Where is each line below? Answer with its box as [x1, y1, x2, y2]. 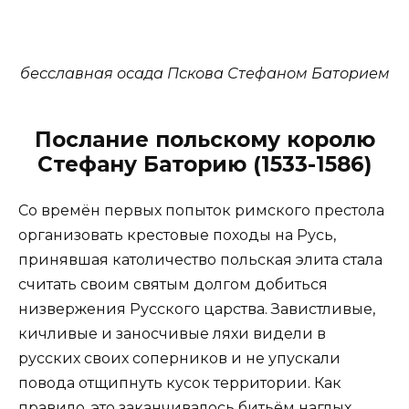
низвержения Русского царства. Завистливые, [18, 300, 375, 319]
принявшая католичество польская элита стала [18, 251, 383, 269]
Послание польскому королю [34, 127, 375, 153]
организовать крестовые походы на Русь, [18, 226, 336, 245]
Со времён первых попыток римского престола [18, 202, 384, 220]
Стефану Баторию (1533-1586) [37, 152, 372, 178]
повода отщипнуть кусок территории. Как [18, 374, 341, 393]
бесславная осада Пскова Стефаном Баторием [19, 65, 390, 83]
